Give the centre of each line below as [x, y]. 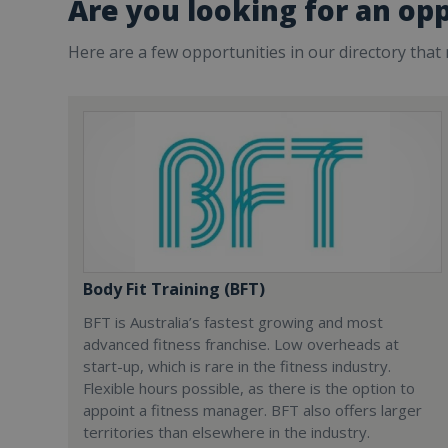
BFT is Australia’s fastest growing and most [233, 322]
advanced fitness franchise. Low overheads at [241, 344]
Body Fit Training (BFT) [174, 289]
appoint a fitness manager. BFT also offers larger [252, 410]
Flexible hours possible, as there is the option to [249, 388]
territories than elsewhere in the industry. [226, 432]
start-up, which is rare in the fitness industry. [237, 366]
